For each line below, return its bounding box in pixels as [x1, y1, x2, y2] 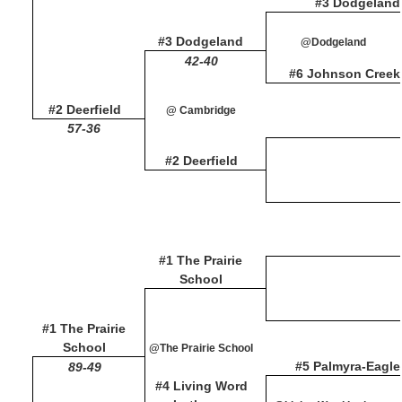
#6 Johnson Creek [289, 66, 400, 81]
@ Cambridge [166, 104, 236, 117]
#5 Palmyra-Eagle [295, 359, 400, 373]
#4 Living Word [154, 379, 248, 393]
